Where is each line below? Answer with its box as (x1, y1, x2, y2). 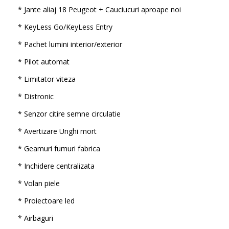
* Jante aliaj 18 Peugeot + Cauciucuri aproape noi (17, 5, 181, 14)
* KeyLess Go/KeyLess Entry (17, 22, 112, 32)
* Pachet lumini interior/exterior (17, 39, 122, 49)
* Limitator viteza (17, 74, 76, 84)
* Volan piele (17, 178, 60, 188)
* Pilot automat (17, 57, 70, 66)
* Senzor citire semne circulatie (17, 109, 121, 119)
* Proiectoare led (17, 196, 75, 205)
